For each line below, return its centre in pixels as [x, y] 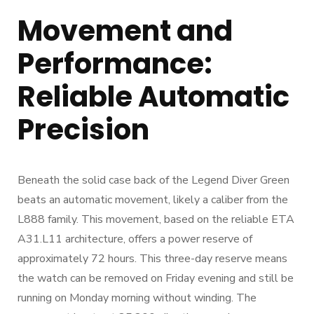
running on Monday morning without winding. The [137, 298]
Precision [83, 130]
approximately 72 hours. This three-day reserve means [152, 258]
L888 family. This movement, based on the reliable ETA [156, 219]
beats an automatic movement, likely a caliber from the [153, 199]
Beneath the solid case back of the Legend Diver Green [153, 180]
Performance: [115, 64]
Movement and [125, 31]
